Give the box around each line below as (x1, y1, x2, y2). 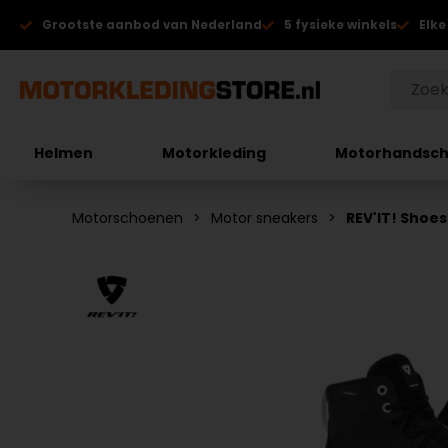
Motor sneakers (211, 208, 318, 228)
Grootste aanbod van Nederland (42, 16, 262, 33)
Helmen (34, 142, 94, 163)
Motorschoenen (72, 208, 183, 228)
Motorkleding (162, 142, 267, 163)
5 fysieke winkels (284, 16, 397, 33)
